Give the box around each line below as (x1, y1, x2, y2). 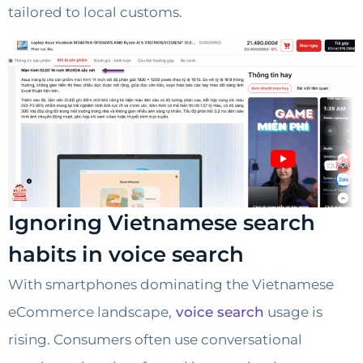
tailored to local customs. (8, 4, 182, 21)
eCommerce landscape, (8, 304, 172, 321)
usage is (264, 304, 322, 321)
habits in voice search (8, 241, 244, 268)
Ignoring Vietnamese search (8, 210, 315, 237)
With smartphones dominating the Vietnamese (8, 276, 334, 293)
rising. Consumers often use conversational (8, 331, 302, 348)
